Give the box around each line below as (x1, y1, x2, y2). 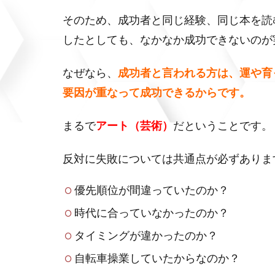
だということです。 (173, 118, 273, 132)
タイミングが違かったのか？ (74, 228, 218, 242)
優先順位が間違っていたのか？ (74, 183, 229, 196)
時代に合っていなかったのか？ (74, 206, 229, 219)
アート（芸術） (96, 118, 173, 132)
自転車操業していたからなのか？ (74, 251, 240, 265)
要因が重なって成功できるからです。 (63, 85, 250, 99)
